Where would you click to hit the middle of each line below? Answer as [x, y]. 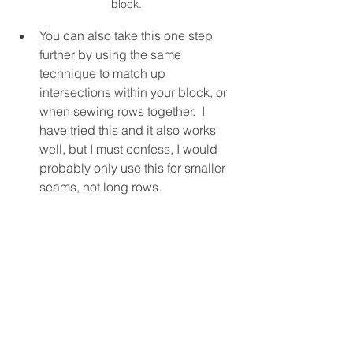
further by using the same [112, 55]
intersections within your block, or [135, 93]
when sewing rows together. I [124, 111]
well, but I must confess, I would [130, 149]
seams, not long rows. [100, 187]
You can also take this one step [128, 36]
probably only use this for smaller [134, 168]
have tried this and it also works [129, 130]
